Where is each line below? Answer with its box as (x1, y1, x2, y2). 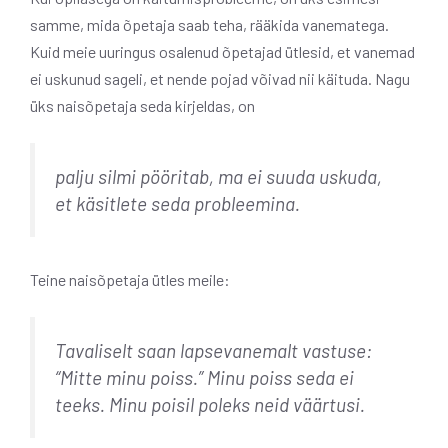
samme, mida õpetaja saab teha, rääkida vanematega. (30, 15, 389, 34)
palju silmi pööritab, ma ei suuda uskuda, (55, 165, 382, 188)
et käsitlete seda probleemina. (55, 192, 300, 215)
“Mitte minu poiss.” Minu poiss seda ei (55, 365, 354, 389)
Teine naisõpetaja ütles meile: (30, 269, 230, 289)
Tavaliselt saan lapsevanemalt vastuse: (55, 338, 372, 362)
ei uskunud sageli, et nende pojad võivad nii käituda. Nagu (30, 69, 410, 88)
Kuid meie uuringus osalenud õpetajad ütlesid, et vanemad (30, 42, 415, 61)
